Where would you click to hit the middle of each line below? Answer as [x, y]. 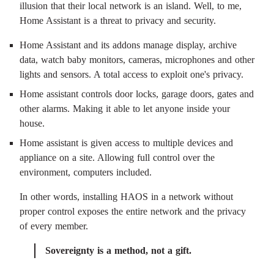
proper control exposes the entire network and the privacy [133, 211]
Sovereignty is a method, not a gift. [118, 250]
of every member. [54, 226]
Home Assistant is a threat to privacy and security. [118, 20]
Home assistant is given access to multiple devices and [126, 143]
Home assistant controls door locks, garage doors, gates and [137, 94]
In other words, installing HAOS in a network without [126, 197]
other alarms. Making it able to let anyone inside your [125, 109]
